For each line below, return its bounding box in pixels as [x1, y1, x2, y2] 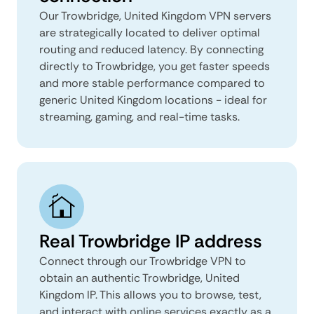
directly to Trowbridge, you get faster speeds [39, 58, 270, 74]
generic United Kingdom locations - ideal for [39, 92, 267, 107]
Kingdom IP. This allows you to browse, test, [39, 287, 261, 302]
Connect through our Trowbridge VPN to [39, 253, 246, 268]
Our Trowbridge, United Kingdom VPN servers [39, 8, 271, 23]
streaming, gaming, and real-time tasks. [39, 109, 240, 124]
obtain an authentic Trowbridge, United [39, 270, 240, 285]
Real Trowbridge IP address [39, 228, 262, 253]
